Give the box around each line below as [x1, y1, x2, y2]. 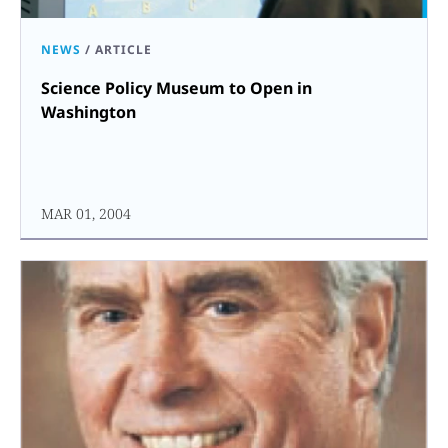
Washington [41, 100, 136, 123]
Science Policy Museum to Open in [41, 76, 312, 99]
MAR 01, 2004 [41, 203, 131, 223]
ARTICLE [95, 40, 152, 58]
